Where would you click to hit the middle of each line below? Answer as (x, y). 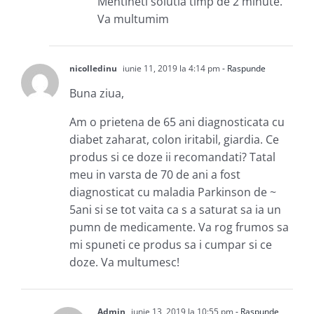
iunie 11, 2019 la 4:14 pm (170, 68)
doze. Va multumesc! (124, 262)
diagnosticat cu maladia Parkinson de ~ (173, 192)
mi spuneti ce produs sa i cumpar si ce (171, 244)
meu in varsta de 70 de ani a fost (155, 174)
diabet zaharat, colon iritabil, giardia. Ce (174, 139)
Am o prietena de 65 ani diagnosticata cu (177, 122)
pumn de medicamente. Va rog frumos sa (179, 227)
